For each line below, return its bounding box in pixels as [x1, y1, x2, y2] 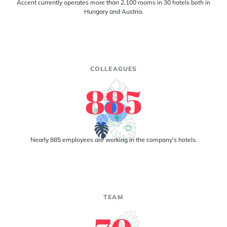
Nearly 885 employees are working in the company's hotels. [30, 136, 197, 143]
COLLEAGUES [90, 65, 137, 72]
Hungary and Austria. [84, 8, 143, 15]
